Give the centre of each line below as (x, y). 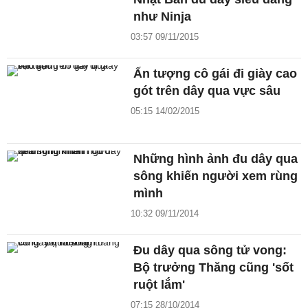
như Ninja (163, 17)
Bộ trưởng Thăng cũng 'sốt (214, 267)
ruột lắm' (159, 284)
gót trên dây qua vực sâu (207, 91)
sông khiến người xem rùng (216, 176)
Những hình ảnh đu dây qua (216, 158)
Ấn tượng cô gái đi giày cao (216, 74)
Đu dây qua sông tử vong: (210, 250)
